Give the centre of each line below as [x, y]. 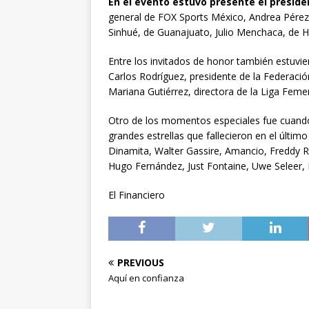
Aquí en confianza [146, 278]
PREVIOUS [141, 262]
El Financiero [137, 195]
